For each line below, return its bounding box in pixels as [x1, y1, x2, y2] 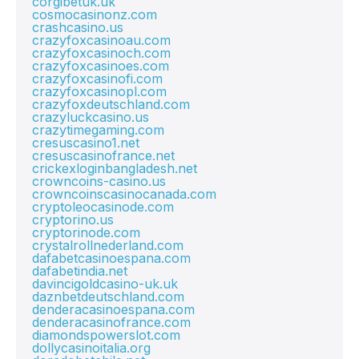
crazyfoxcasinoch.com [32, 45, 171, 61]
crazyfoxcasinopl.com [32, 83, 167, 99]
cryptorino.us [32, 212, 114, 228]
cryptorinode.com [32, 224, 140, 240]
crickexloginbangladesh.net [32, 160, 197, 176]
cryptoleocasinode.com [32, 199, 174, 215]
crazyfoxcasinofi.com [32, 71, 163, 87]
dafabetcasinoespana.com [32, 250, 191, 266]
